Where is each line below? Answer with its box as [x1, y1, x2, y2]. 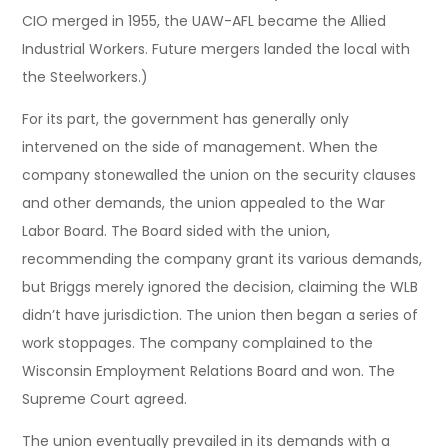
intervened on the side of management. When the [22, 136, 379, 157]
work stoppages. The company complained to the [22, 332, 374, 353]
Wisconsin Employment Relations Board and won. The [22, 360, 396, 381]
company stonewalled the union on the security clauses [22, 164, 417, 185]
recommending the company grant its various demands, [22, 248, 423, 269]
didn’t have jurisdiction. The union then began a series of [22, 304, 419, 325]
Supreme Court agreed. [22, 388, 188, 409]
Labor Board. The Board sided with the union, [22, 220, 331, 241]
